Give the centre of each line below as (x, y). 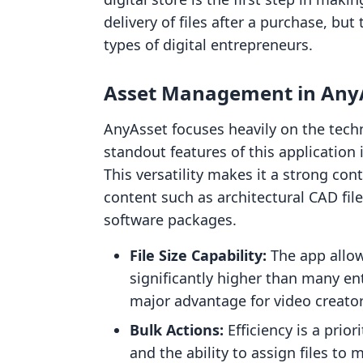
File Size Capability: (198, 255)
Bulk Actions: (177, 330)
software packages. (170, 220)
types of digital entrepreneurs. (208, 45)
